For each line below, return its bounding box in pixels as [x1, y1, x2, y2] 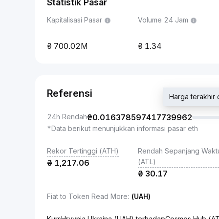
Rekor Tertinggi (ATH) [47, 147, 119, 155]
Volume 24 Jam [138, 16, 188, 24]
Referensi [47, 88, 92, 99]
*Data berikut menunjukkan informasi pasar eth [47, 124, 198, 132]
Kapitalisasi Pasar [47, 16, 102, 24]
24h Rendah [47, 112, 87, 121]
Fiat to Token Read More [47, 192, 128, 200]
